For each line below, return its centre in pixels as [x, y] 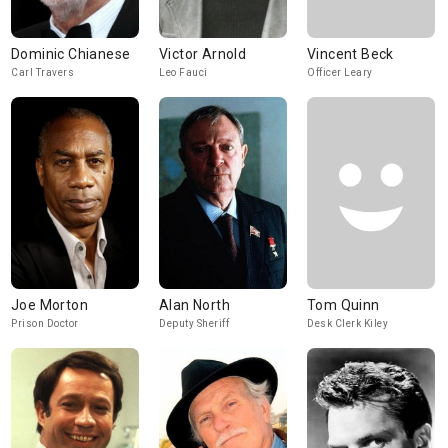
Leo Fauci [183, 72]
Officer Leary [340, 72]
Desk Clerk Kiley [347, 323]
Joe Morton [49, 305]
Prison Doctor [45, 323]
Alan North [194, 305]
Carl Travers [42, 72]
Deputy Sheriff [194, 323]
